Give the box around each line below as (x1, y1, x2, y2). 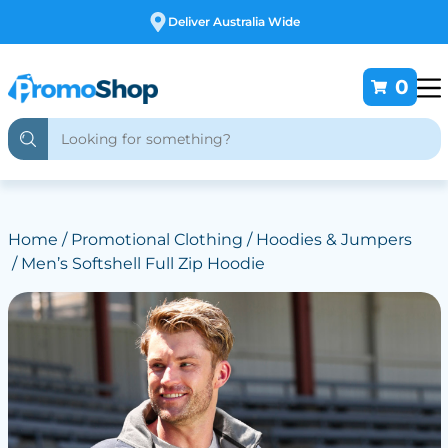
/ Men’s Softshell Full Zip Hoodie (7, 254, 265, 273)
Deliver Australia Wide (168, 14, 300, 29)
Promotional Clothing (70, 230, 243, 249)
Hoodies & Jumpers (255, 230, 412, 249)
